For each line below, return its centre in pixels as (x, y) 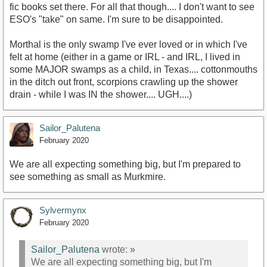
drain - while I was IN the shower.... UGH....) (101, 95)
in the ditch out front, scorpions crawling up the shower (124, 82)
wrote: (115, 249)
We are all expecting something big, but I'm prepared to (125, 164)
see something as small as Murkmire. (88, 177)
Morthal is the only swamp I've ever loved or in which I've (128, 45)
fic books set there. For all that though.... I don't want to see (132, 7)
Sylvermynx (63, 210)
